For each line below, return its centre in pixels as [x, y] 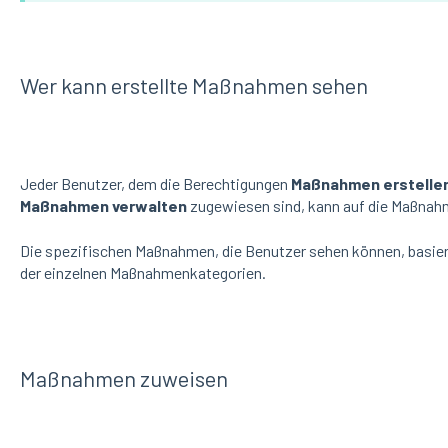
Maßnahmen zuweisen [123, 377]
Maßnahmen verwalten [103, 206]
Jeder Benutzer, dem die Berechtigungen [155, 184]
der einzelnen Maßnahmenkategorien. [144, 272]
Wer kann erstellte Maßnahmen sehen [193, 84]
